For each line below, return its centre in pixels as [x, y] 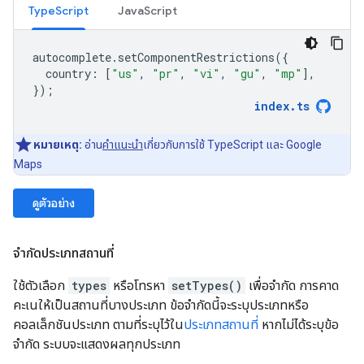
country [68, 74]
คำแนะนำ [123, 145]
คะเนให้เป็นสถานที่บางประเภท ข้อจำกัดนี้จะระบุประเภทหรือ [161, 305]
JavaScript [147, 11]
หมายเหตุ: [58, 145]
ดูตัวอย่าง [54, 204]
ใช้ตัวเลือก [41, 286]
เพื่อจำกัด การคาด [292, 286]
